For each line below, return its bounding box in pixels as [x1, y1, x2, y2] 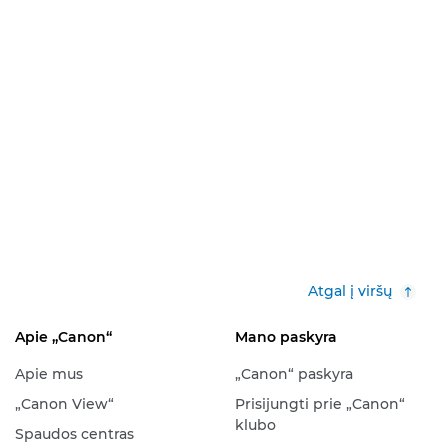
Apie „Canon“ [14, 328, 112, 346]
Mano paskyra [234, 328, 337, 346]
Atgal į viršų [308, 282, 392, 300]
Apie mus [14, 365, 83, 383]
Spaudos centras [14, 425, 134, 443]
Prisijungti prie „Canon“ [234, 395, 405, 413]
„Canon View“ [14, 395, 114, 413]
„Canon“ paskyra [234, 365, 353, 383]
